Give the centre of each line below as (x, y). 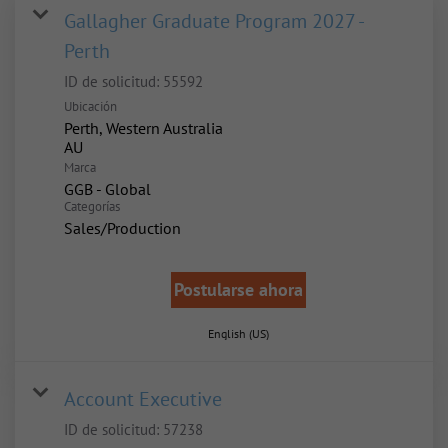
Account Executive (143, 399)
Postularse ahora (238, 290)
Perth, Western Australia (143, 128)
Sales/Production (122, 228)
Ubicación (90, 107)
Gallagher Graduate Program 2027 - (213, 21)
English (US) (238, 334)
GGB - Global (107, 189)
